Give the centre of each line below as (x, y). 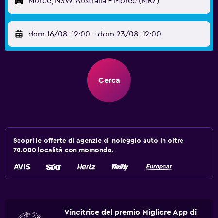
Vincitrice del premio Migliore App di (130, 212)
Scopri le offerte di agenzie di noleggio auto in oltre (98, 141)
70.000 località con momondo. (64, 150)
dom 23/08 (118, 34)
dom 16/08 (48, 34)
